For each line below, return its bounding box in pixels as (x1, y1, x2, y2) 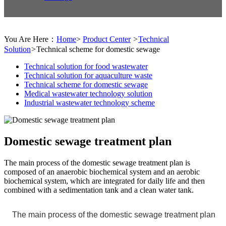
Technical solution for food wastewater (24, 62, 148, 71)
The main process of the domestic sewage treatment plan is (4, 158, 190, 167)
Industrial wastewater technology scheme (24, 98, 155, 107)
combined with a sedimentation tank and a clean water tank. (4, 185, 194, 194)
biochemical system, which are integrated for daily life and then (4, 176, 205, 185)
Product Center (83, 35, 131, 43)
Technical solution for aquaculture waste (24, 71, 152, 80)
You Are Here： (4, 35, 56, 43)
